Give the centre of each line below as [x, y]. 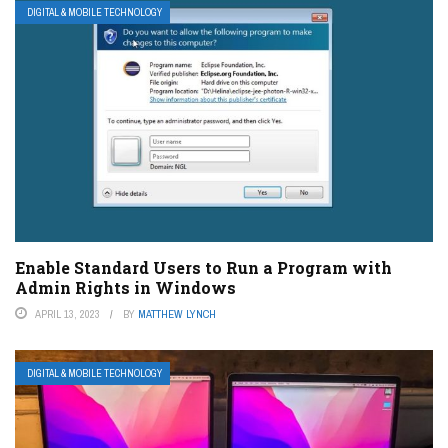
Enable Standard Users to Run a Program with [203, 268]
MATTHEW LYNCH [177, 314]
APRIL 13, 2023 [67, 314]
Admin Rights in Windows [125, 288]
